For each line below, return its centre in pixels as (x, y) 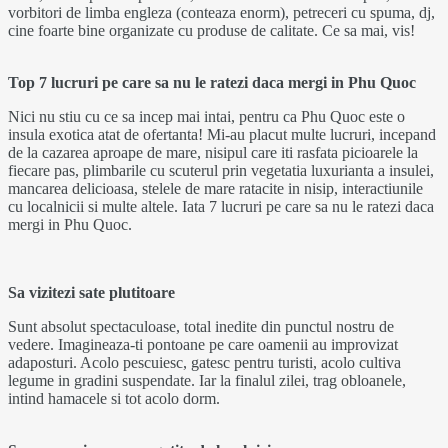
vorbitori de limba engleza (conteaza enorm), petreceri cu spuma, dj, (221, 12)
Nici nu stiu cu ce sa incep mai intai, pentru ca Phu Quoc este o (206, 116)
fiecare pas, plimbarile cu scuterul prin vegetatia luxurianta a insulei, (221, 170)
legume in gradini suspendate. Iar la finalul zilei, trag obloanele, (207, 380)
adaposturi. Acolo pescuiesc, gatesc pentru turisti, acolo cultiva (204, 362)
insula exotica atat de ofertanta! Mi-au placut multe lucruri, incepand (222, 134)
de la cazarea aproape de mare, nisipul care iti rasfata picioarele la (213, 152)
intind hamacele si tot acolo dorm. (114, 398)
